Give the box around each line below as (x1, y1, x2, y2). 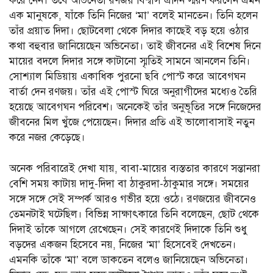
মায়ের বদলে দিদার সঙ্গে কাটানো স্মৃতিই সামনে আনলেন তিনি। (9, 55, 250, 68)
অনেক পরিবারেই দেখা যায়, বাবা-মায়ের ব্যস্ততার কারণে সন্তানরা (9, 161, 260, 175)
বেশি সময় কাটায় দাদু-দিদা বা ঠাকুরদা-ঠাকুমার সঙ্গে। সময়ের (9, 177, 249, 190)
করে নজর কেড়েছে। (9, 131, 85, 144)
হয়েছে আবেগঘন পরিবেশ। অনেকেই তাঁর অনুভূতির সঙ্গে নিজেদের (9, 101, 261, 114)
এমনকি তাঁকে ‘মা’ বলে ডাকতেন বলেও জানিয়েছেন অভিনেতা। (9, 253, 249, 266)
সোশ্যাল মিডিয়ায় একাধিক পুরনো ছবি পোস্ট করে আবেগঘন (9, 70, 246, 83)
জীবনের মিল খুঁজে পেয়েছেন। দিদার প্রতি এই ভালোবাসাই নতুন (9, 116, 255, 129)
